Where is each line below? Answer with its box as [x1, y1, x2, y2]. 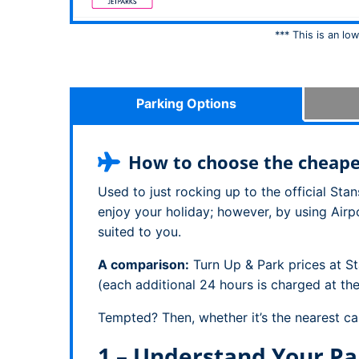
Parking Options [135, 95, 236, 111]
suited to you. [98, 224, 181, 240]
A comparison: [98, 256, 189, 272]
